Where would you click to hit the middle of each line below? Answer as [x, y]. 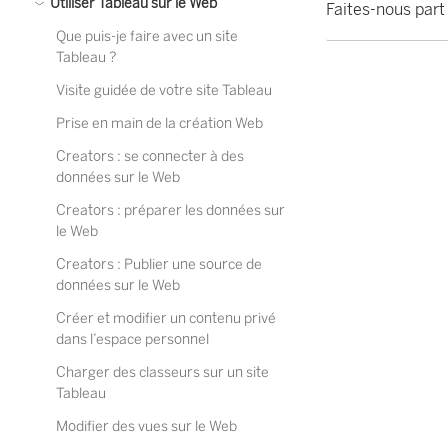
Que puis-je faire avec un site [147, 36]
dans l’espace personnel [132, 339]
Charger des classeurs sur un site [162, 372]
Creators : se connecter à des [150, 156]
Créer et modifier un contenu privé [166, 318]
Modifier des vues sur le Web [146, 426]
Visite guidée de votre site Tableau [164, 90]
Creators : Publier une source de [159, 264]
